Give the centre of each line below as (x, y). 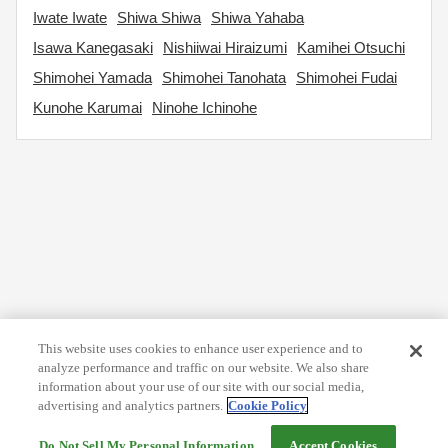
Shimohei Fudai (346, 77)
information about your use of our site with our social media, (201, 386)
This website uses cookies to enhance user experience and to (201, 348)
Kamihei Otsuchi (351, 47)
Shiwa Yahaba (257, 17)
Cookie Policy (268, 405)
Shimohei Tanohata (224, 77)
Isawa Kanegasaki (93, 47)
